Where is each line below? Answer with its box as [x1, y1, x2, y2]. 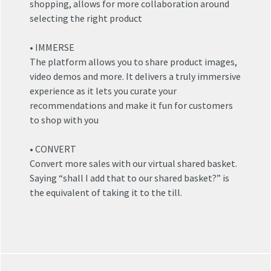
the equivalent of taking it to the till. [30, 186, 182, 199]
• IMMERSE [30, 41, 74, 54]
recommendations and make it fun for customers [30, 99, 233, 112]
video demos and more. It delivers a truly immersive [30, 70, 241, 83]
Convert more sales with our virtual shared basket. [30, 157, 237, 170]
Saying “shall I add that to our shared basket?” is [30, 172, 229, 184]
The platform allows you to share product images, [30, 56, 237, 68]
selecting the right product [30, 12, 142, 25]
